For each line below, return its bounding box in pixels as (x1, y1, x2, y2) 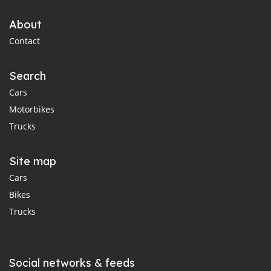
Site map (9, 154, 56, 168)
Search (9, 69, 46, 83)
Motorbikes (9, 103, 54, 115)
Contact (9, 35, 40, 47)
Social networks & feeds (9, 256, 135, 269)
